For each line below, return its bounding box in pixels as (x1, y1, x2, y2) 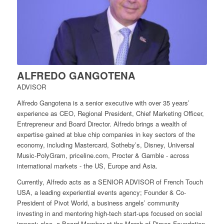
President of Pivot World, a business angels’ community (16, 198, 179, 208)
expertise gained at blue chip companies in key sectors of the (16, 129, 195, 139)
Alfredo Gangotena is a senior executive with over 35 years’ (16, 98, 189, 108)
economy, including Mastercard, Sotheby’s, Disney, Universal (16, 140, 194, 150)
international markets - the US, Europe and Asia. (16, 161, 157, 171)
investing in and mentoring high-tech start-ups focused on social (16, 208, 202, 218)
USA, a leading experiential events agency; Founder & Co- (16, 187, 186, 197)
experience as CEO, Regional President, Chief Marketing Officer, (16, 108, 204, 118)
